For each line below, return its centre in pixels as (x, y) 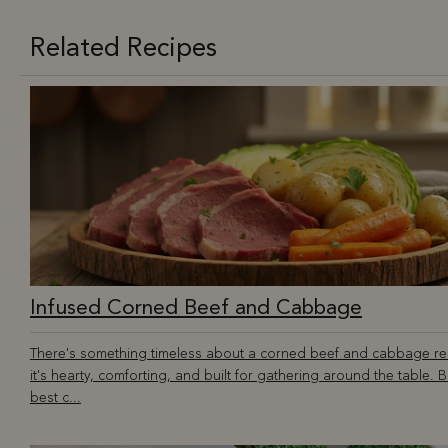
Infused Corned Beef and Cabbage (196, 309)
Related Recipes (123, 49)
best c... (55, 398)
